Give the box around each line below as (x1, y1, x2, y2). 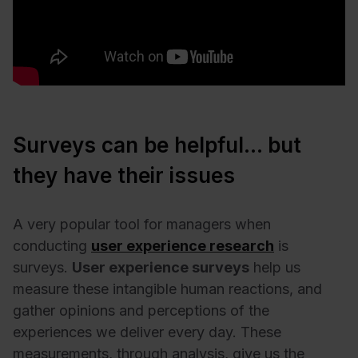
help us (249, 258, 300, 276)
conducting (13, 237, 91, 254)
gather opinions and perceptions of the (13, 301, 269, 319)
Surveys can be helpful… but (13, 132, 301, 157)
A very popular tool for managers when (13, 215, 271, 233)
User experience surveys (72, 258, 249, 276)
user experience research (91, 237, 274, 254)
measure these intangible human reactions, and (13, 280, 322, 297)
